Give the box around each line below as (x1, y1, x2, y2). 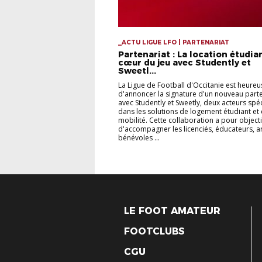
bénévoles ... (118, 132, 160, 143)
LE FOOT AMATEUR (124, 205, 220, 216)
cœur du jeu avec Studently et (118, 57, 251, 68)
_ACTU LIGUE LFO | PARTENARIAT (118, 38, 229, 46)
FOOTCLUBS (124, 225, 184, 237)
